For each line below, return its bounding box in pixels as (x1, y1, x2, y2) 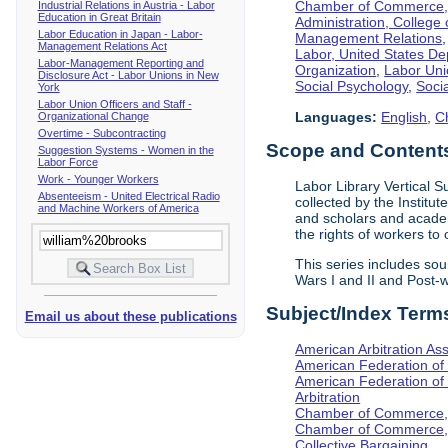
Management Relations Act (37, 39, 167, 52)
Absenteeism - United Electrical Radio (37, 189, 220, 202)
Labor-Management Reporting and (37, 56, 204, 69)
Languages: (295, 108, 378, 125)
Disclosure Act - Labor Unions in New (37, 68, 219, 81)
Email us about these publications (24, 309, 237, 325)
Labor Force (37, 155, 98, 168)
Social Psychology (295, 78, 409, 95)
